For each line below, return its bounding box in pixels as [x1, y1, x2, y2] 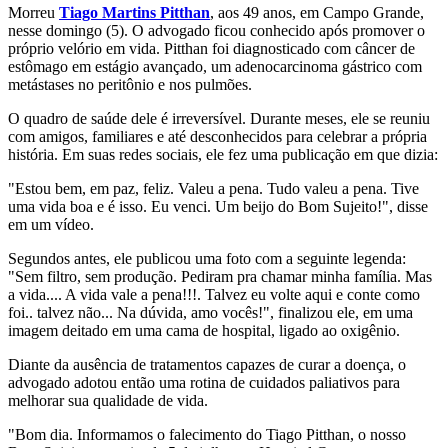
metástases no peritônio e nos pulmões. [8, 76, 252, 94]
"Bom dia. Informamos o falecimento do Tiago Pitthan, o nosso [8, 426, 406, 444]
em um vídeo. [8, 216, 94, 234]
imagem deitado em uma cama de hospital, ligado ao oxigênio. [8, 322, 400, 340]
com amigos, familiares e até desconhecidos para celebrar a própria [8, 128, 427, 146]
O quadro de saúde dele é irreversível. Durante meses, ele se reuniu [8, 110, 430, 128]
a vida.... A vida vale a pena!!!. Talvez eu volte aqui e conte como [8, 286, 420, 304]
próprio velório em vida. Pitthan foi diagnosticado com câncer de [8, 40, 415, 58]
